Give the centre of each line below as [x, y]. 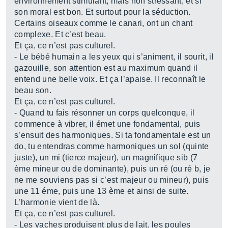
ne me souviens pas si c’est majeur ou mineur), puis [112, 180]
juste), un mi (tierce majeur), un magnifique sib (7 [106, 158]
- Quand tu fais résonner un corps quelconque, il [105, 113]
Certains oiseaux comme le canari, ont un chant [104, 23]
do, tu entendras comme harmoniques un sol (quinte [112, 146]
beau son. [33, 90]
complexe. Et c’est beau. [60, 34]
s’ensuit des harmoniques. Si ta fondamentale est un [113, 135]
